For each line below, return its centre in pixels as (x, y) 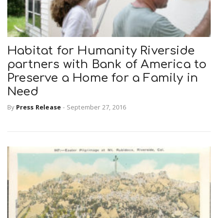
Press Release (38, 107)
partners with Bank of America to (107, 64)
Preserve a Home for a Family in (103, 78)
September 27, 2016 (96, 107)
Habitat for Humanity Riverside (101, 51)
